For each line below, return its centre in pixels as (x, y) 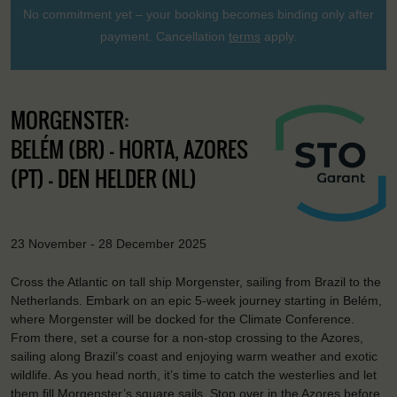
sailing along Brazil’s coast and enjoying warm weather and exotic (194, 356)
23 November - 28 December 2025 (109, 244)
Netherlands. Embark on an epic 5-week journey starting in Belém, (196, 300)
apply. (279, 37)
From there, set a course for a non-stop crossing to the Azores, (187, 337)
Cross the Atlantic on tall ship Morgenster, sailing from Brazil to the (196, 281)
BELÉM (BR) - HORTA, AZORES (129, 149)
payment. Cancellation (164, 37)
